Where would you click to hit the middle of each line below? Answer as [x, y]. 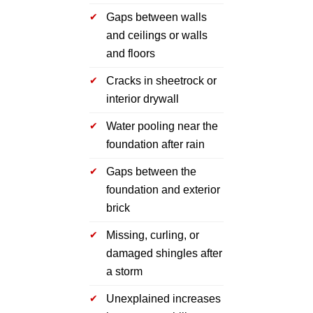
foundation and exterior [163, 189]
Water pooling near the [162, 126]
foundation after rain [155, 144]
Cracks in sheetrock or [161, 80]
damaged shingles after [164, 253]
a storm [124, 271]
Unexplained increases [163, 298]
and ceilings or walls [157, 35]
